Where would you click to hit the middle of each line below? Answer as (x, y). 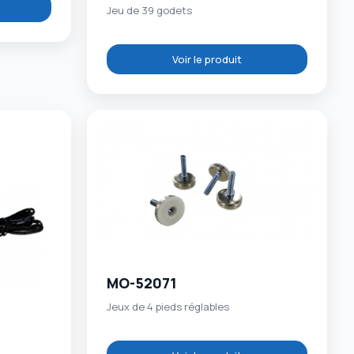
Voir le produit (207, 59)
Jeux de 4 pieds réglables (168, 307)
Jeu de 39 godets (150, 11)
